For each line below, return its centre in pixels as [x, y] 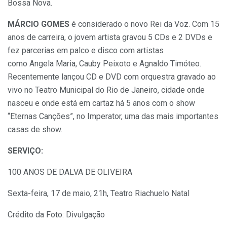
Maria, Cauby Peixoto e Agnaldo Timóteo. [128, 64]
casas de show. [35, 130]
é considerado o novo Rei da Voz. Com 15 [144, 24]
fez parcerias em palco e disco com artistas [86, 51]
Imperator [104, 117]
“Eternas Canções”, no [47, 117]
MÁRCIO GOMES [39, 24]
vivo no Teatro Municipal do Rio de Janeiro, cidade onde [106, 90]
